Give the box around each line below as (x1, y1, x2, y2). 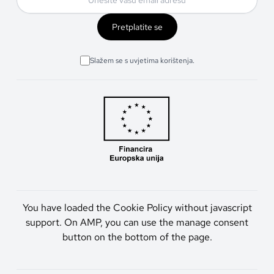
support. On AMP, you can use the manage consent (26, 216, 248, 229)
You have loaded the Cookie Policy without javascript (22, 201, 252, 215)
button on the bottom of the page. (62, 231, 212, 244)
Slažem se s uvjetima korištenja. (89, 55, 194, 65)
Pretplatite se (111, 21, 163, 32)
